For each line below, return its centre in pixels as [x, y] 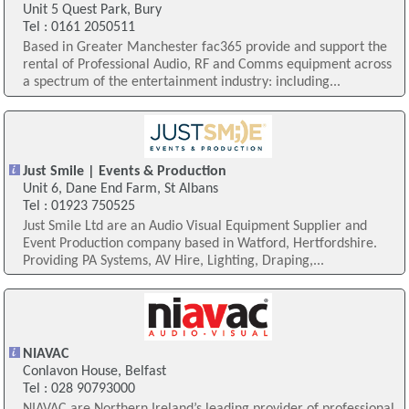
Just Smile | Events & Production [124, 171]
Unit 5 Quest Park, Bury [92, 10]
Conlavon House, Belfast [94, 371]
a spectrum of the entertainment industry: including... [181, 83]
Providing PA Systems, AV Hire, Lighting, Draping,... [173, 261]
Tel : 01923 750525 [79, 206]
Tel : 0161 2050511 [79, 28]
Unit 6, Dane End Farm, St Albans [120, 189]
